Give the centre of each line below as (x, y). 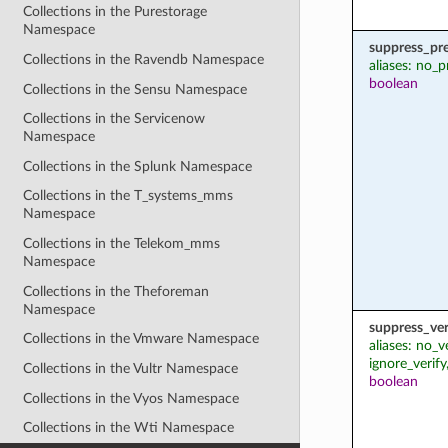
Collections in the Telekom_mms (122, 243)
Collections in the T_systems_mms (128, 196)
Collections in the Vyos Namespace (131, 398)
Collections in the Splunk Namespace (138, 166)
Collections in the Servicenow (114, 119)
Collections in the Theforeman (116, 291)
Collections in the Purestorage (115, 12)
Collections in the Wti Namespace (129, 428)
